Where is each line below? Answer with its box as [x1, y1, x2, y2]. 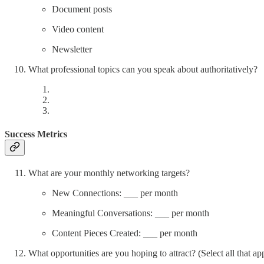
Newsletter [52, 44, 92, 55]
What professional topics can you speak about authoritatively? [28, 64, 258, 75]
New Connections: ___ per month [52, 187, 178, 198]
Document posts [52, 4, 112, 15]
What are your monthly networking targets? [28, 167, 190, 178]
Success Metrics [5, 128, 67, 139]
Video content [52, 24, 104, 35]
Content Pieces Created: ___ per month [52, 227, 197, 238]
